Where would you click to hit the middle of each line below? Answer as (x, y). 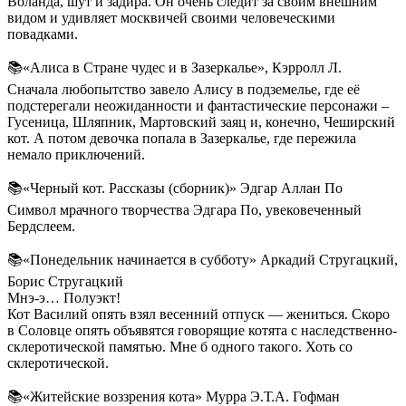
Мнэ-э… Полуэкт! (64, 298)
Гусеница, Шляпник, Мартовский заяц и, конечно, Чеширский (201, 122)
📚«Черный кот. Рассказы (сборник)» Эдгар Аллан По (175, 188)
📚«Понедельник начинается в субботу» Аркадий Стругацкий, (203, 260)
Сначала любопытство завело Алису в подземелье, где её (184, 89)
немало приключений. (76, 155)
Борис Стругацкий (65, 281)
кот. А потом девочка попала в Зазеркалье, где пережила (182, 138)
